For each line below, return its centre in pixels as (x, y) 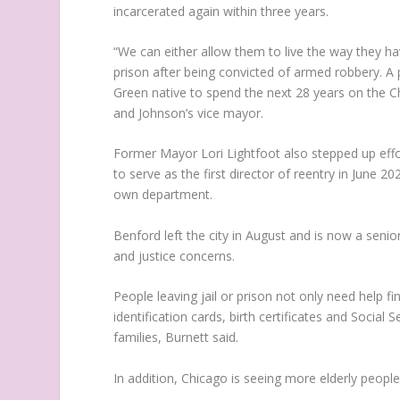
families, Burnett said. (176, 337)
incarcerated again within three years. (221, 11)
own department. (163, 195)
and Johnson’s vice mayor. (189, 112)
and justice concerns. (175, 255)
